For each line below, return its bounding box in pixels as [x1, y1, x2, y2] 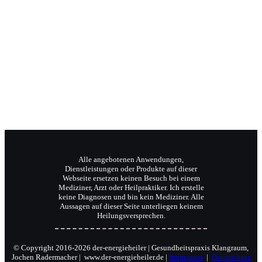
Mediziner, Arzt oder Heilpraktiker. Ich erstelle [58, 182, 204, 192]
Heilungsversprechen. [96, 211, 166, 220]
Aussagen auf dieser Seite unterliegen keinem [59, 201, 203, 211]
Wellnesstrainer [85, 34, 177, 50]
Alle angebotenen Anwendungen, [78, 154, 184, 164]
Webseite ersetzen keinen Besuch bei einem [62, 173, 200, 182]
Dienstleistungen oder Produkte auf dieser [65, 164, 197, 173]
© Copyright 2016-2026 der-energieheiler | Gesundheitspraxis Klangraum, [13, 243, 249, 252]
